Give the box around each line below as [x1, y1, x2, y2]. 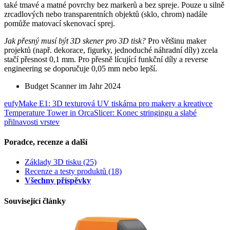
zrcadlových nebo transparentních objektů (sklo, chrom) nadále [4, 9, 207, 18]
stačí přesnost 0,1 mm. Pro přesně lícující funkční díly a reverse [4, 54, 208, 64]
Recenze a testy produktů [25, 167, 106, 176]
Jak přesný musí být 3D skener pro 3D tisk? [4, 36, 148, 45]
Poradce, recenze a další [4, 138, 87, 147]
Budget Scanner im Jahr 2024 [25, 81, 121, 90]
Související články [4, 196, 66, 205]
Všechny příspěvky [25, 176, 91, 185]
